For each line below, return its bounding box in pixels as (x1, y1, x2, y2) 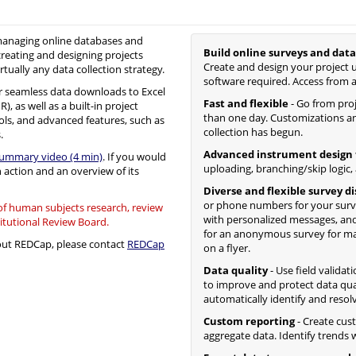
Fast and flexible (203, 96, 288, 110)
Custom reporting (203, 314, 295, 328)
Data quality (203, 263, 268, 277)
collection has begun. (203, 125, 303, 139)
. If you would (103, 149, 167, 164)
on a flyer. (203, 241, 250, 255)
